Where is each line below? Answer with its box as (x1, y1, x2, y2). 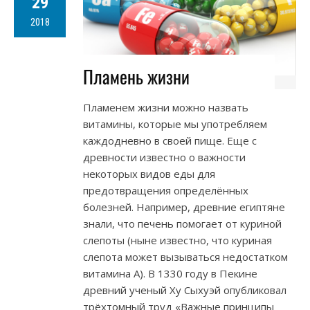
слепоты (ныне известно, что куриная (83, 233, 272, 248)
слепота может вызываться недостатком (83, 250, 288, 264)
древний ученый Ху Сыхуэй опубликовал (83, 283, 286, 298)
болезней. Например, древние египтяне (83, 200, 285, 215)
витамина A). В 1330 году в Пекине (83, 266, 257, 281)
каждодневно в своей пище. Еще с (83, 134, 257, 148)
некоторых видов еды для (83, 167, 215, 181)
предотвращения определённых (83, 183, 248, 198)
